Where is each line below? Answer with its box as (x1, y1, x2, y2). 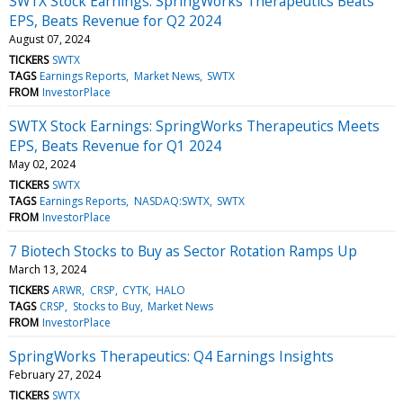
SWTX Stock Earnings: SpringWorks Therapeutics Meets (9, 115, 380, 136)
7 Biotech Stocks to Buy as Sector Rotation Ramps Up (9, 240, 357, 261)
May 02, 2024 (9, 156, 76, 172)
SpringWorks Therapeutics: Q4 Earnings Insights (9, 345, 334, 366)
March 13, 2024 (9, 261, 86, 277)
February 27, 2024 (9, 366, 101, 382)
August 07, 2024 (9, 31, 90, 47)
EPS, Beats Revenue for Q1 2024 (9, 135, 221, 156)
